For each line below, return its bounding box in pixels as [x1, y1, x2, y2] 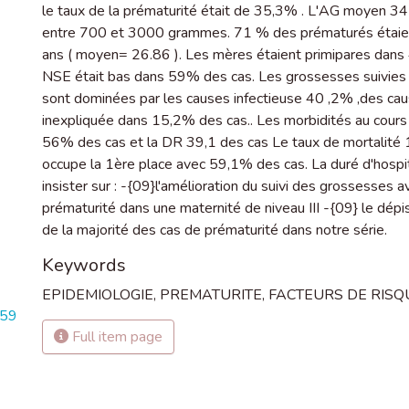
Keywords [42, 253, 126, 278]
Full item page [68, 327, 163, 347]
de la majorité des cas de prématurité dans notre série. [42, 220, 387, 240]
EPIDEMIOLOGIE [42, 285, 153, 305]
